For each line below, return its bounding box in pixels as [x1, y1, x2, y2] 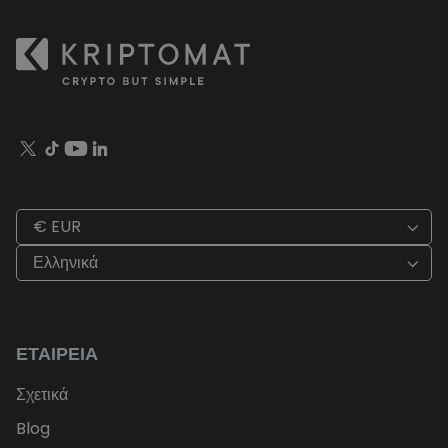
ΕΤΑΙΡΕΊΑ [16, 341, 98, 367]
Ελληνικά [33, 251, 98, 275]
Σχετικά [16, 383, 68, 407]
